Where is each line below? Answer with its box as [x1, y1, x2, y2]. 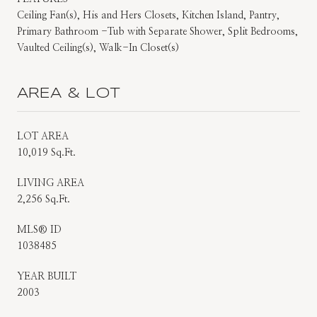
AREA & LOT [17, 86, 120, 100]
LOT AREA [17, 131, 69, 142]
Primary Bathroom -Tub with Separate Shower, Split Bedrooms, [17, 26, 298, 37]
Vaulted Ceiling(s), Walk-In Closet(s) [17, 42, 179, 53]
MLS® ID [17, 224, 62, 235]
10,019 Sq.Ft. [17, 147, 76, 158]
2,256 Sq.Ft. [17, 194, 70, 204]
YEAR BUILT [17, 271, 76, 282]
